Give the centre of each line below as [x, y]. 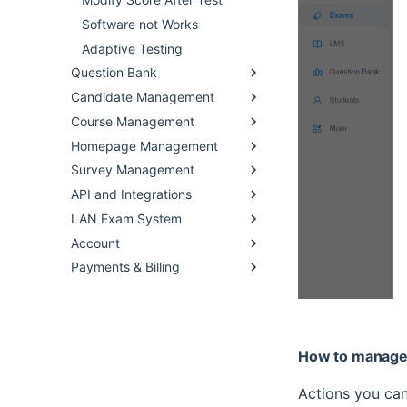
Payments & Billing [125, 267]
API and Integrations [131, 194]
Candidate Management [143, 97]
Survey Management [133, 170]
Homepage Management [144, 145]
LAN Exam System [126, 218]
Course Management [133, 121]
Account [95, 243]
